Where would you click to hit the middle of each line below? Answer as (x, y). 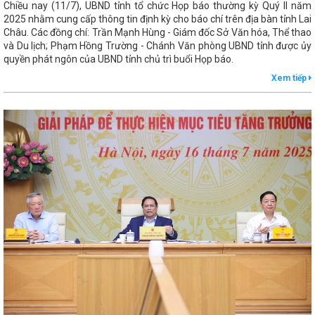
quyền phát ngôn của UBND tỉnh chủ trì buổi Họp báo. (118, 59)
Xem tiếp (290, 78)
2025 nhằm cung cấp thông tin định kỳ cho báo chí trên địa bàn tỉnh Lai (157, 19)
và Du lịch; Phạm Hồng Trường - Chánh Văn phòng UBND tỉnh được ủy (157, 45)
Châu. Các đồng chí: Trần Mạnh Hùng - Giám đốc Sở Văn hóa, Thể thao (157, 32)
